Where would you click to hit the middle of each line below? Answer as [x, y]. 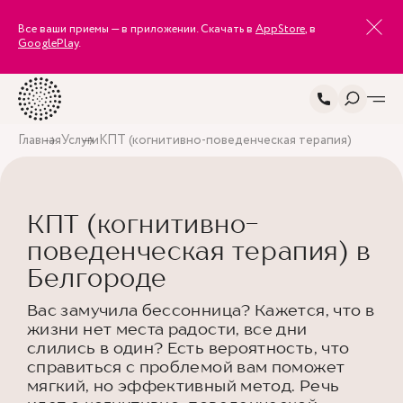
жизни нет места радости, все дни [167, 329]
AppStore [280, 29]
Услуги [80, 140]
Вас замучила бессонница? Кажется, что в [201, 310]
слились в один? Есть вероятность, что [188, 348]
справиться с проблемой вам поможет [186, 367]
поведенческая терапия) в [199, 251]
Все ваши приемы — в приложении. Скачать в [137, 29]
